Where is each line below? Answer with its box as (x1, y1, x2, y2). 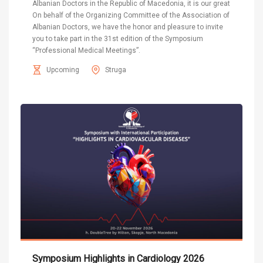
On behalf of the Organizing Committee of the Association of (32, 11, 230, 19)
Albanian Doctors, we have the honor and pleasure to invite (32, 22, 223, 31)
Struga (105, 65, 126, 74)
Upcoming (46, 65, 79, 74)
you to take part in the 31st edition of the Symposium (32, 34, 203, 43)
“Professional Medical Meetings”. (32, 46, 140, 55)
